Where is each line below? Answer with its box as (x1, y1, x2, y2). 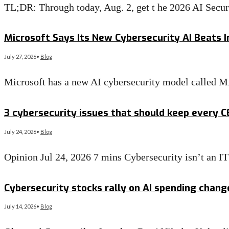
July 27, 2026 (4, 53, 36, 60)
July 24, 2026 (4, 128, 36, 135)
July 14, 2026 (4, 203, 36, 210)
